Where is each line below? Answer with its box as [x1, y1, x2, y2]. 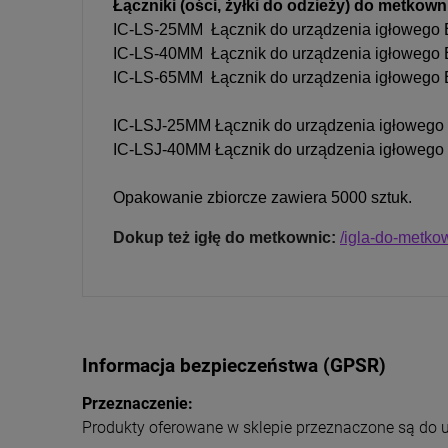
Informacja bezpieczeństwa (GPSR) [82, 355, 386, 378]
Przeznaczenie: [82, 394, 193, 414]
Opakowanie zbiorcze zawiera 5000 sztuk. [113, 189, 412, 207]
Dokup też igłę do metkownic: [113, 229, 336, 247]
